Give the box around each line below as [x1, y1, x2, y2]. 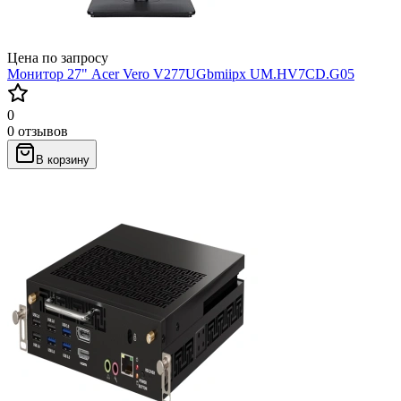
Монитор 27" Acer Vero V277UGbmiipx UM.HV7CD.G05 [7, 65, 354, 81]
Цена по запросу [7, 49, 108, 65]
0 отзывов [7, 123, 68, 139]
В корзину [36, 152, 90, 166]
